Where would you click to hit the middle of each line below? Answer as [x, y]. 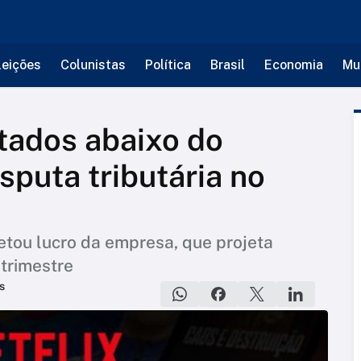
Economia [293, 65]
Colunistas [93, 65]
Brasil [227, 65]
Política [168, 65]
